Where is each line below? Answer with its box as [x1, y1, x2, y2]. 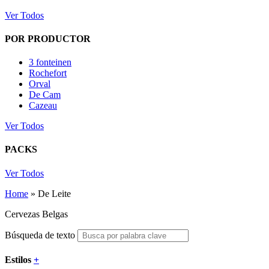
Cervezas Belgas [5, 208, 68, 219]
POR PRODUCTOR [5, 33, 91, 44]
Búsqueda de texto [5, 229, 75, 240]
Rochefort [29, 68, 67, 79]
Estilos [5, 254, 34, 265]
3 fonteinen [29, 57, 71, 68]
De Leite [38, 188, 71, 199]
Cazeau [29, 100, 57, 111]
